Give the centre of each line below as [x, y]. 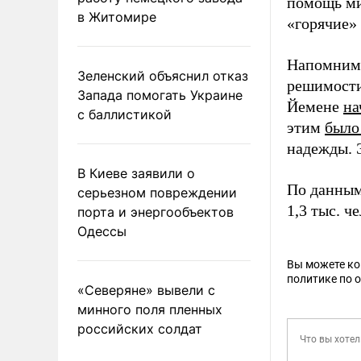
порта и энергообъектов [156, 212]
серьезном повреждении [157, 192]
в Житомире [117, 17]
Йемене [315, 106]
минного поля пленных [150, 309]
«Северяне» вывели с [146, 290]
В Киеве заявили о [136, 173]
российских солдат [140, 328]
